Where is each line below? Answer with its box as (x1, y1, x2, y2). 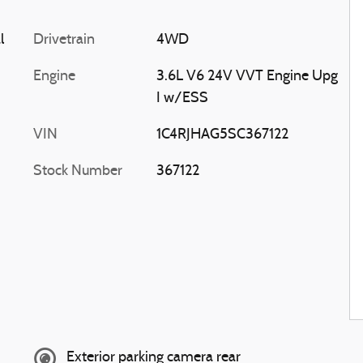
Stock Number (33, 163, 122, 179)
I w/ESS (156, 90, 208, 106)
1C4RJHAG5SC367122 (156, 126, 288, 143)
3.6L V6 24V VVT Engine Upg (156, 68, 338, 84)
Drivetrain (33, 32, 95, 48)
